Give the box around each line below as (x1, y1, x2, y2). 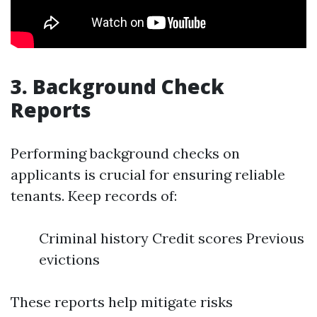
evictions (39, 250, 100, 268)
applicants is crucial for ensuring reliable (11, 166, 285, 183)
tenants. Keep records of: (11, 187, 177, 204)
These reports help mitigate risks (11, 293, 233, 311)
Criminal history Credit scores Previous (39, 229, 304, 247)
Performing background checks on (11, 144, 240, 162)
